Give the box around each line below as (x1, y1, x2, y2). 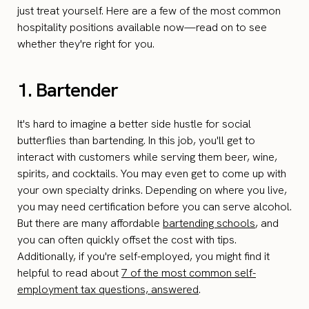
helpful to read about (17, 266, 121, 281)
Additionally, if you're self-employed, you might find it (17, 249, 270, 264)
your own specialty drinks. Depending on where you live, (17, 183, 287, 198)
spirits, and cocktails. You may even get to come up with (17, 166, 286, 181)
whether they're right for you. (17, 37, 154, 52)
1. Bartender (17, 77, 118, 103)
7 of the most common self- (121, 266, 256, 281)
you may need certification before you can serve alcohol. (17, 199, 292, 215)
